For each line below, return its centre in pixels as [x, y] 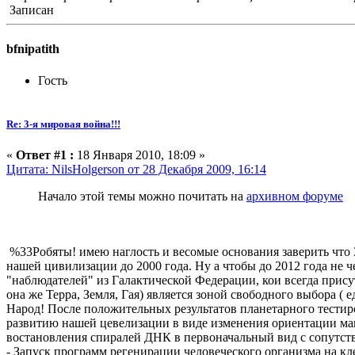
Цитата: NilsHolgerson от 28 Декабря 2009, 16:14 [136, 169]
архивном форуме [295, 196]
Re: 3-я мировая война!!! [63, 124]
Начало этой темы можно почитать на [142, 196]
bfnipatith [33, 49]
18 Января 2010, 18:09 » [139, 155]
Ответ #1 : [45, 155]
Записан [30, 10]
